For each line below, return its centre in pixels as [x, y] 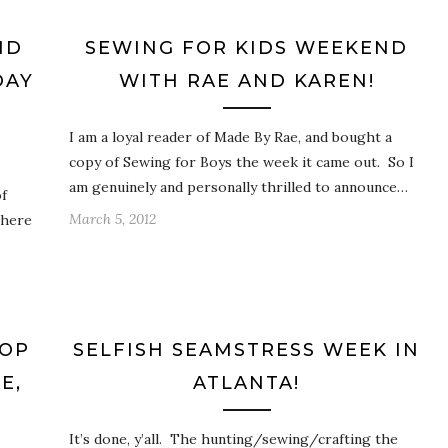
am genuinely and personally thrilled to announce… [238, 187]
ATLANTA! [246, 383]
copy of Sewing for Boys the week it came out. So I [241, 162]
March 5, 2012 [112, 219]
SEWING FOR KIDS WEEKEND [246, 48]
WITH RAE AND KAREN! [246, 81]
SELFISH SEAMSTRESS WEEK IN [246, 350]
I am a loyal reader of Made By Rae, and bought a [230, 137]
